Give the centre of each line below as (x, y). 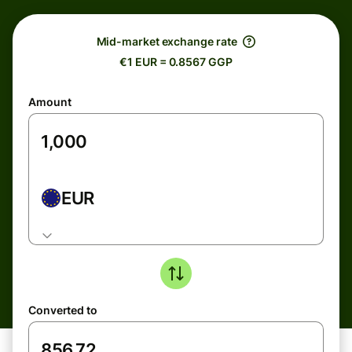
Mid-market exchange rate (167, 41)
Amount (50, 102)
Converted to (63, 310)
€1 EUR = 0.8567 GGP (176, 62)
